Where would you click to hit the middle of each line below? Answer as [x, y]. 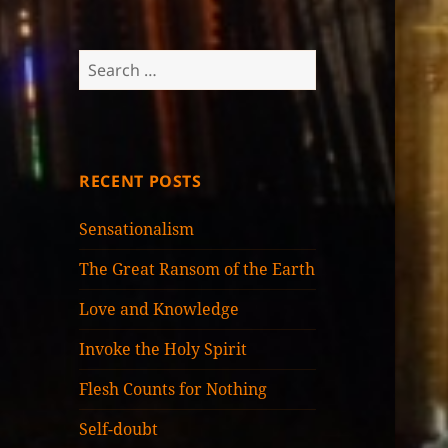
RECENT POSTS [140, 181]
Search [105, 61]
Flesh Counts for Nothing [173, 389]
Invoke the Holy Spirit [163, 349]
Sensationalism [137, 229]
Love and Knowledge [159, 309]
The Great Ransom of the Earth [197, 269]
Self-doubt [119, 429]
